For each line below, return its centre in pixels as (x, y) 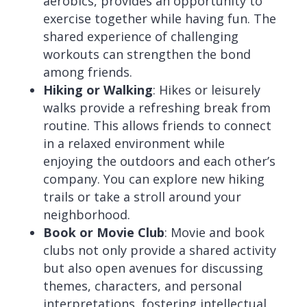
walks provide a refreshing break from (157, 108)
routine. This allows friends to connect (157, 125)
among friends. (87, 72)
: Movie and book (214, 232)
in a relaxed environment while (134, 143)
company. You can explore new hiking (153, 179)
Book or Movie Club (103, 232)
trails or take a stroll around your (142, 197)
